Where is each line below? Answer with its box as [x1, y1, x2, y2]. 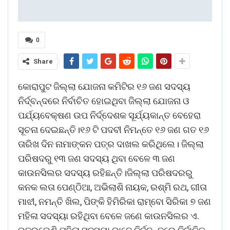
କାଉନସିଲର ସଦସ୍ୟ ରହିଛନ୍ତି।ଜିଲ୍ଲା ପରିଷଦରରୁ [18, 167, 195, 178]
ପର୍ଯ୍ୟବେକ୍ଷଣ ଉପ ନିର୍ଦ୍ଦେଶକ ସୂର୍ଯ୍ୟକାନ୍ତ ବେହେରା [18, 109, 201, 121]
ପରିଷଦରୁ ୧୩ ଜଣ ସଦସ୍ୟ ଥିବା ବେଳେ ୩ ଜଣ [18, 152, 175, 164]
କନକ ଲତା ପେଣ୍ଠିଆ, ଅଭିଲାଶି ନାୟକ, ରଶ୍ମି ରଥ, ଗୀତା [18, 181, 207, 193]
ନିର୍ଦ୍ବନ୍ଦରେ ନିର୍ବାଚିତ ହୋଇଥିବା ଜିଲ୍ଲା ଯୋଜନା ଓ [18, 95, 189, 106]
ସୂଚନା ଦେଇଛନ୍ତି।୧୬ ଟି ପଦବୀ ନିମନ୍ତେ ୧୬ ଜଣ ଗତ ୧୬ [18, 124, 209, 135]
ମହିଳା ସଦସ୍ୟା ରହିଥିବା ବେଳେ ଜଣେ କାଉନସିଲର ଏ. [18, 210, 199, 221]
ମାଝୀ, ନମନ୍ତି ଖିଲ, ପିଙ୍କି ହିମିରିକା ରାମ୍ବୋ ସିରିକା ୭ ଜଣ [18, 196, 211, 207]
